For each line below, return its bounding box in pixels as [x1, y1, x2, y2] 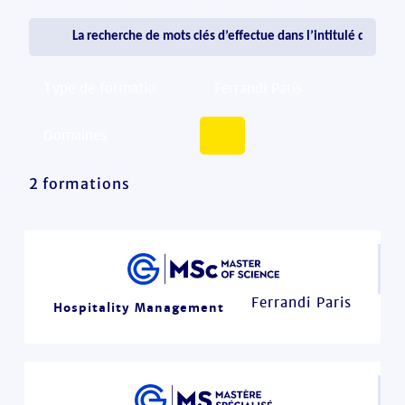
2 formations [29, 174, 131, 193]
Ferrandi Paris [250, 294, 352, 311]
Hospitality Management [53, 299, 224, 316]
